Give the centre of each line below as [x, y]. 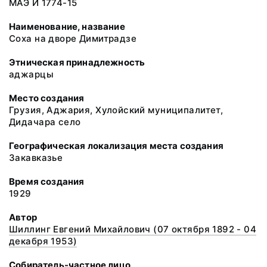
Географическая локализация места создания [116, 146]
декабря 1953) [43, 241]
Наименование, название [67, 27]
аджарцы [31, 74]
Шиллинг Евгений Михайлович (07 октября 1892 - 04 [133, 229]
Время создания [47, 181]
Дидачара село [45, 122]
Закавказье [36, 158]
